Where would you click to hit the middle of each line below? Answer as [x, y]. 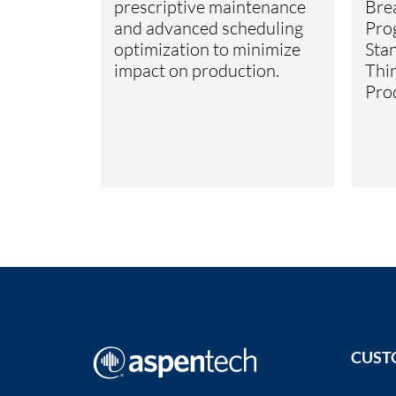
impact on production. [196, 70]
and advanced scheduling [208, 27]
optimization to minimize [207, 49]
